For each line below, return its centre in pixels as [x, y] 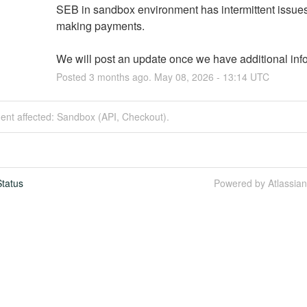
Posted [72, 76]
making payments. [100, 25]
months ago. [124, 76]
